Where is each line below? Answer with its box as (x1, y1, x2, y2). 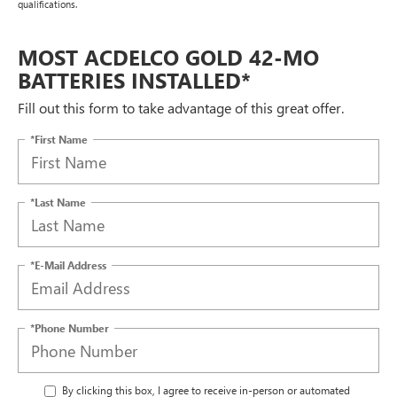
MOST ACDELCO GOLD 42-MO (18, 43, 319, 72)
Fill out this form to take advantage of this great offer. (18, 98, 344, 118)
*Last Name (30, 194, 86, 209)
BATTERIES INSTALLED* (18, 66, 251, 95)
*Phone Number (30, 320, 109, 335)
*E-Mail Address (30, 257, 106, 272)
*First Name (30, 131, 88, 146)
